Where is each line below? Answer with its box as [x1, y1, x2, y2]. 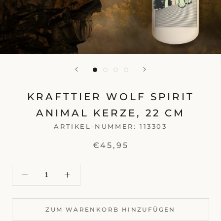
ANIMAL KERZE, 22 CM [36, 107, 185, 119]
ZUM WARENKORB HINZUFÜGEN [45, 206, 176, 214]
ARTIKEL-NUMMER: [54, 122, 140, 131]
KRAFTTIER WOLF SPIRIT [27, 91, 194, 103]
